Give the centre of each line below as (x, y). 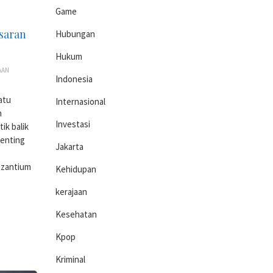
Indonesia (74, 79)
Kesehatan (76, 214)
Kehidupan (76, 169)
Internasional (80, 101)
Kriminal (70, 259)
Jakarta (69, 147)
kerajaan (71, 192)
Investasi (73, 124)
